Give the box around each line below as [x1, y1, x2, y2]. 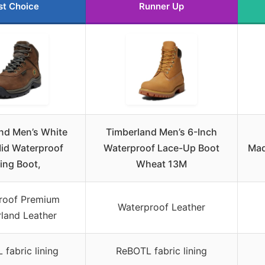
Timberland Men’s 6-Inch [106, 125, 217, 138]
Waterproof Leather [118, 201, 205, 213]
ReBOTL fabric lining [116, 244, 207, 257]
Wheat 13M [136, 157, 187, 170]
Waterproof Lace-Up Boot [104, 141, 219, 154]
